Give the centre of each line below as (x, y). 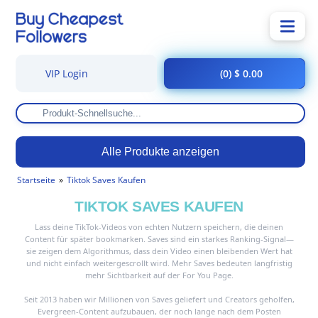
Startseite (36, 180)
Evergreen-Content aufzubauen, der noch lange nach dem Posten (159, 311)
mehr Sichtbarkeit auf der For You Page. (159, 275)
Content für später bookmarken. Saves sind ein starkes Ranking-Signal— (159, 239)
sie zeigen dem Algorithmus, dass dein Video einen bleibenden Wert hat (159, 251)
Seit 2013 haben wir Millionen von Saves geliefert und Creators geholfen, (159, 299)
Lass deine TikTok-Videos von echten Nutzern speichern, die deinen (159, 227)
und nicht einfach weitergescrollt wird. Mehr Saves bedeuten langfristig (159, 263)
